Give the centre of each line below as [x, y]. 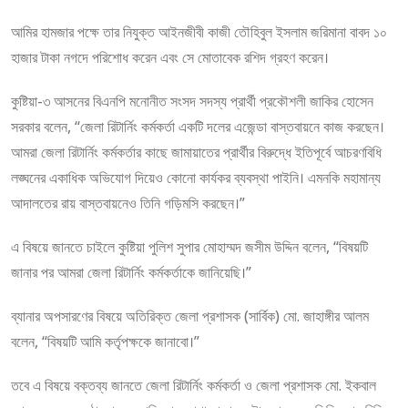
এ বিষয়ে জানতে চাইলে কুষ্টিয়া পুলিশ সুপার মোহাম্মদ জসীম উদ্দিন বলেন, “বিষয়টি [189, 247]
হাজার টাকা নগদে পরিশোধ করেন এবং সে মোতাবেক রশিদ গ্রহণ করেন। [170, 58]
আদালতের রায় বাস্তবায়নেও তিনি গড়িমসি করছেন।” [128, 204]
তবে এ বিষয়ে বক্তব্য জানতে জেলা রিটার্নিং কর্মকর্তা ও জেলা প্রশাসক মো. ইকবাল [194, 386]
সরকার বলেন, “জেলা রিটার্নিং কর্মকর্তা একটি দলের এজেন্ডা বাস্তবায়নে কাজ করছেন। [198, 127]
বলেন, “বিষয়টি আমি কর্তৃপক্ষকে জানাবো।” [105, 342]
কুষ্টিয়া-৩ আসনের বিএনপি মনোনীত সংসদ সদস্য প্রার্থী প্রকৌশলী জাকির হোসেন [192, 102]
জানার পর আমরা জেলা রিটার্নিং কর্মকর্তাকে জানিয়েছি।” [131, 273]
